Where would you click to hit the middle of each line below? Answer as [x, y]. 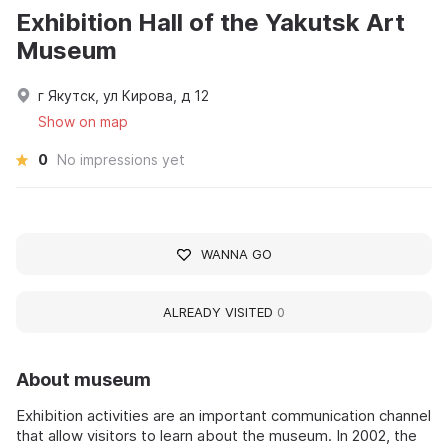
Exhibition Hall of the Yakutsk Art [210, 23]
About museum [83, 380]
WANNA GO [236, 254]
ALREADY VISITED [220, 312]
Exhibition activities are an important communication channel [223, 416]
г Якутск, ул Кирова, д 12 [123, 96]
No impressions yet [121, 160]
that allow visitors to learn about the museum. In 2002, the [216, 436]
